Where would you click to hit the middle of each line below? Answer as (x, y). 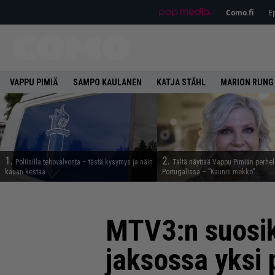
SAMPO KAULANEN (107, 82)
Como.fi (239, 12)
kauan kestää (25, 172)
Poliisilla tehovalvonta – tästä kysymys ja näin (84, 162)
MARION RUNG (247, 82)
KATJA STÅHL (181, 82)
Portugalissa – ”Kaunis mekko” (208, 172)
